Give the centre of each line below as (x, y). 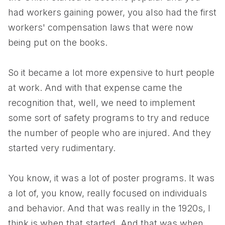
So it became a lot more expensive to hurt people (111, 73)
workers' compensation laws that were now (101, 27)
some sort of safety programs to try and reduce (109, 118)
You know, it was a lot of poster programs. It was (111, 178)
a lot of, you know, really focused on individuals (107, 193)
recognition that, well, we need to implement (102, 103)
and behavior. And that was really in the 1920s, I (109, 208)
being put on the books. (58, 42)
